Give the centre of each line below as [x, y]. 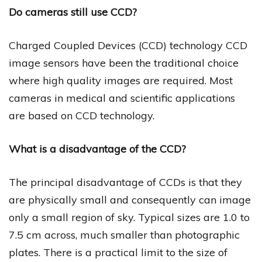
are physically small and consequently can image [130, 199]
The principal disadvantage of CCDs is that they [125, 182]
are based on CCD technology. [82, 115]
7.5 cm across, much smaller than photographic [124, 235]
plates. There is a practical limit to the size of [118, 252]
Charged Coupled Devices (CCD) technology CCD [128, 45]
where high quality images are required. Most [121, 80]
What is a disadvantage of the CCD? [97, 149]
